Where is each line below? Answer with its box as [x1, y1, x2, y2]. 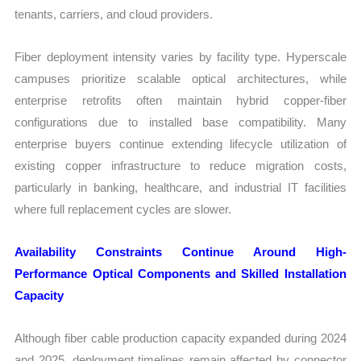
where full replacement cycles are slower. [15, 201, 232, 216]
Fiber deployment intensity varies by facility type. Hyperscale [15, 49, 346, 64]
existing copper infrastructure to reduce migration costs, [15, 158, 346, 172]
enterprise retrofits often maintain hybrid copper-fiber [15, 93, 346, 107]
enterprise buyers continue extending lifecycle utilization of [15, 136, 346, 151]
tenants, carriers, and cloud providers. [15, 6, 214, 21]
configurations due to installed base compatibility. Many [15, 114, 346, 129]
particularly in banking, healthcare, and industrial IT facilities [15, 180, 346, 194]
